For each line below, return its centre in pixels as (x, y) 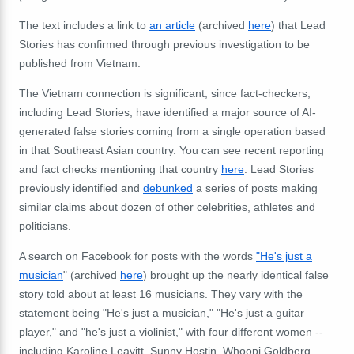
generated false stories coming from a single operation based (172, 131)
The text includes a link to (84, 25)
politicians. (45, 226)
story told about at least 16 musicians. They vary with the (161, 294)
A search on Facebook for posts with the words (137, 256)
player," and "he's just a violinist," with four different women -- (171, 331)
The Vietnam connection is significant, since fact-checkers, (165, 93)
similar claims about (70, 207)
